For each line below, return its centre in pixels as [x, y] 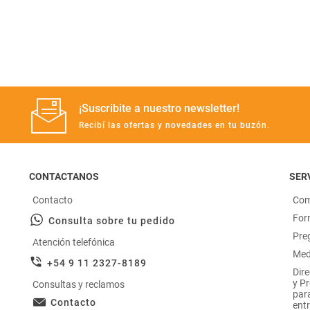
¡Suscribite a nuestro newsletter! [159, 108]
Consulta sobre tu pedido [112, 221]
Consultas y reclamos [79, 284]
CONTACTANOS [64, 176]
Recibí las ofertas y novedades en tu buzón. [174, 125]
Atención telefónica [74, 242]
